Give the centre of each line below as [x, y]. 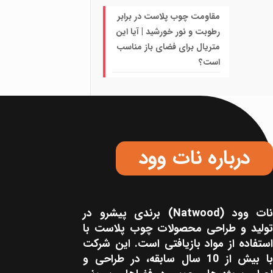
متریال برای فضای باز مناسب [168, 47]
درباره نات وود [194, 159]
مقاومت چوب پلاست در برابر [169, 17]
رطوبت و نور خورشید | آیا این [168, 32]
